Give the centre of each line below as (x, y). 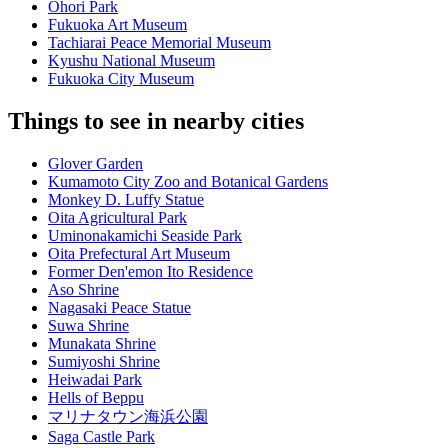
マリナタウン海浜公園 (128, 417)
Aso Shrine (83, 290)
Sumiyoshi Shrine (104, 362)
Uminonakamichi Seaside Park (145, 236)
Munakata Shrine (102, 344)
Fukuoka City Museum (121, 79)
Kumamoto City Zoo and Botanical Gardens (188, 182)
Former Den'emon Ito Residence (150, 272)
